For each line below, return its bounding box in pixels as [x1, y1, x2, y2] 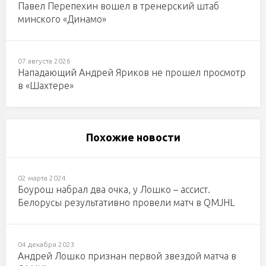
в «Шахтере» [18, 80, 74, 91]
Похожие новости [85, 131, 180, 143]
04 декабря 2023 [18, 240, 75, 248]
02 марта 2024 [18, 174, 66, 182]
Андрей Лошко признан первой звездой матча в [18, 251, 236, 261]
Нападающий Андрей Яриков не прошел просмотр [18, 67, 246, 78]
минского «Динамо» [18, 14, 106, 24]
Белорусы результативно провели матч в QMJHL [18, 197, 235, 208]
